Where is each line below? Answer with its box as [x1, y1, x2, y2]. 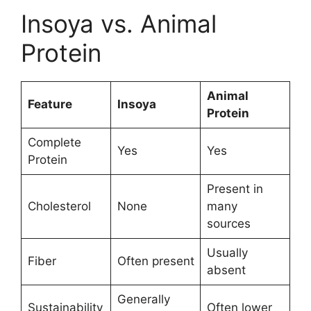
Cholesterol [27, 199, 91, 214]
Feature [27, 97, 72, 112]
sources [206, 217, 251, 231]
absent [206, 263, 246, 278]
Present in [206, 182, 263, 196]
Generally [117, 292, 170, 307]
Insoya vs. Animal [21, 9, 217, 39]
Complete [27, 135, 81, 150]
